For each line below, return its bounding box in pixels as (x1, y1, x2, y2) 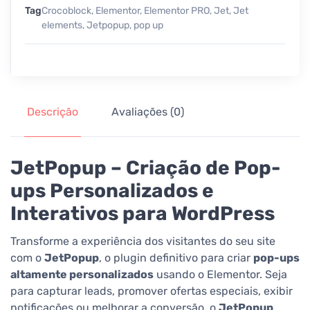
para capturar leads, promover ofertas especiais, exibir (10, 284, 293, 298)
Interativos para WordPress (10, 202, 275, 226)
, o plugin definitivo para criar (99, 251, 253, 265)
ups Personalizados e (10, 179, 214, 203)
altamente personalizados (10, 268, 154, 282)
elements (42, 19, 82, 32)
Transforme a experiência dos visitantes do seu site (10, 235, 275, 248)
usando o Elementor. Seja (154, 268, 287, 282)
